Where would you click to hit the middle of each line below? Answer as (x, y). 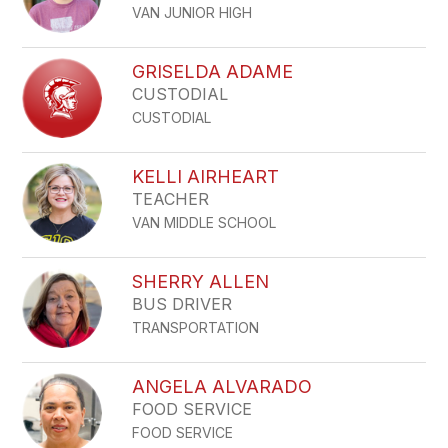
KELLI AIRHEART (206, 176)
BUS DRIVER (182, 304)
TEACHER (171, 199)
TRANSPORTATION (196, 327)
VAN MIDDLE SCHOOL (204, 222)
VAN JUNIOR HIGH (192, 12)
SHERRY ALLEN (201, 281)
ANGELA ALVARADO (222, 386)
